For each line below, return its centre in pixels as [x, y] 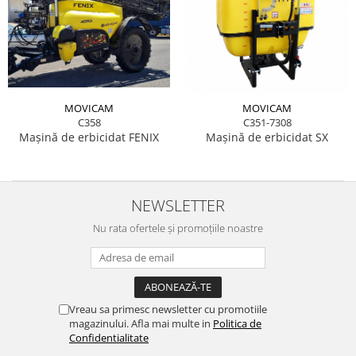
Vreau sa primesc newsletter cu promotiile [168, 309]
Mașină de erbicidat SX [267, 137]
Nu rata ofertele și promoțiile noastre [178, 228]
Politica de [237, 323]
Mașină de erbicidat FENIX [89, 137]
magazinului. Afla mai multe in [141, 323]
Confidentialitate [109, 337]
